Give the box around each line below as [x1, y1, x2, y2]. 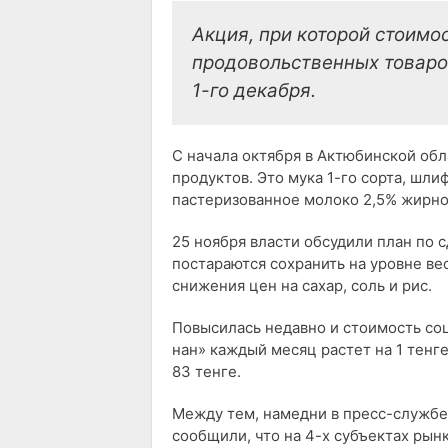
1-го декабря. [192, 79, 316, 103]
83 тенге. [172, 362, 241, 382]
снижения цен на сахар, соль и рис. [172, 276, 432, 296]
